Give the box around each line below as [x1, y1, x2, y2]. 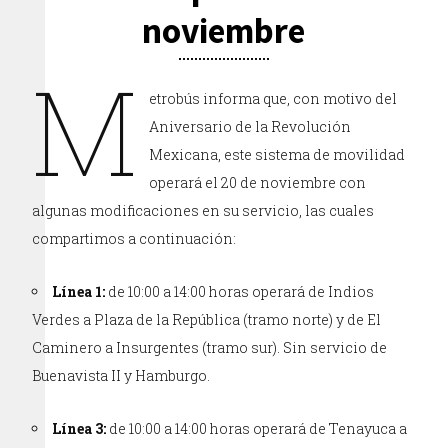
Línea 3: [52, 419, 107, 438]
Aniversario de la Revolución [149, 117, 352, 136]
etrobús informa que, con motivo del [149, 89, 398, 108]
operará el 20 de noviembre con [149, 173, 367, 192]
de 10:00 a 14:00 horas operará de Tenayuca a [106, 419, 408, 438]
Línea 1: [52, 282, 106, 301]
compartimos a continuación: [32, 229, 237, 248]
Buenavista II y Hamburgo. [32, 366, 211, 385]
